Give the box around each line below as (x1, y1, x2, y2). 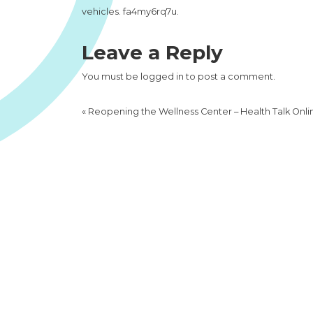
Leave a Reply (82, 41, 223, 64)
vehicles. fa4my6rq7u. (82, 6, 179, 17)
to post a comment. (184, 71, 275, 82)
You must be (82, 71, 140, 82)
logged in (140, 71, 184, 82)
